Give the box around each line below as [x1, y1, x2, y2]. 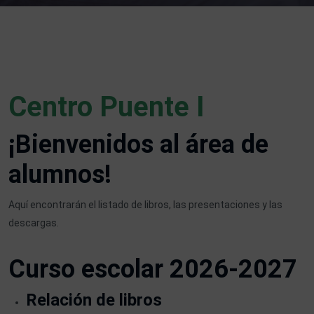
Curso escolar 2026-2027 [8, 254, 297, 285]
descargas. [8, 217, 59, 229]
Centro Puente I [8, 90, 205, 124]
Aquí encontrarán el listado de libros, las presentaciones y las [8, 199, 282, 211]
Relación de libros [26, 290, 162, 310]
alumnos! [8, 160, 111, 190]
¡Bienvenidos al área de [8, 130, 268, 160]
